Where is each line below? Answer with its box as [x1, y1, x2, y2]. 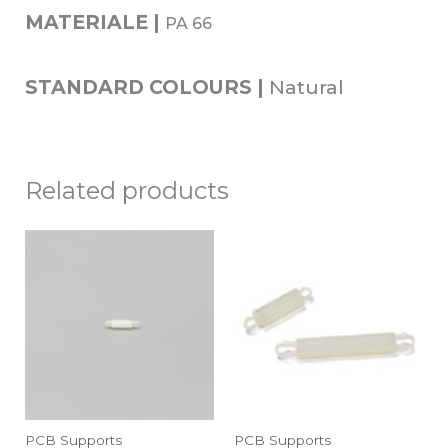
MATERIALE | [24, 9, 160, 34]
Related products [24, 176, 229, 206]
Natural [263, 75, 344, 100]
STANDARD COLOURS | [24, 75, 264, 100]
